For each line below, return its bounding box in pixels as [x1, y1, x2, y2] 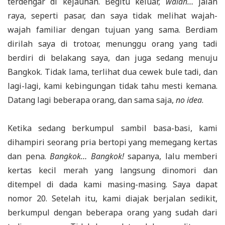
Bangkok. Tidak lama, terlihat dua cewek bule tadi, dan [8, 66, 217, 77]
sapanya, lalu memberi [124, 150, 217, 162]
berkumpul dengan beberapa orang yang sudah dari [8, 206, 217, 218]
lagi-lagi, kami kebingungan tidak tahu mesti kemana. [8, 80, 217, 91]
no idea [176, 94, 202, 105]
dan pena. [8, 150, 50, 162]
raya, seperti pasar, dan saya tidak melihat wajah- [8, 10, 217, 21]
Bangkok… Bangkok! [50, 150, 124, 162]
